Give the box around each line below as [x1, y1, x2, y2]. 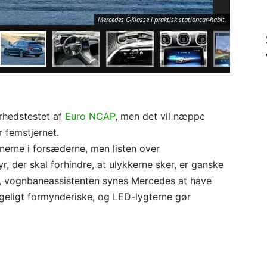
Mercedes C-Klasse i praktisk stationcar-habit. [98, 15, 226, 24]
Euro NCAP [65, 110, 115, 122]
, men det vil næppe [115, 110, 205, 122]
